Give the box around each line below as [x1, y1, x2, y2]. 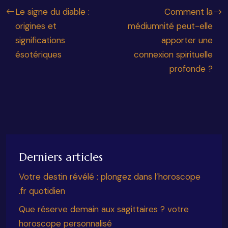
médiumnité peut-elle [128, 20, 213, 32]
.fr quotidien [19, 185, 65, 196]
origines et [15, 20, 56, 32]
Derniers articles [19, 150, 103, 164]
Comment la [164, 6, 213, 17]
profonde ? [169, 63, 213, 74]
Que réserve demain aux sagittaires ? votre [19, 204, 189, 215]
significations [15, 35, 65, 46]
